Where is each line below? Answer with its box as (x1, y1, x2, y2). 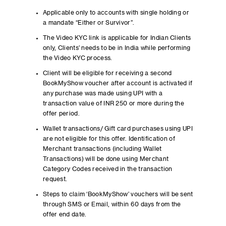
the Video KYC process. (42, 55, 112, 61)
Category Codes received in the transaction (42, 166, 173, 172)
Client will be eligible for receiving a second (42, 70, 172, 76)
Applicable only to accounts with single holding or (42, 10, 189, 16)
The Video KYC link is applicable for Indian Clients (42, 35, 191, 41)
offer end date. (42, 211, 87, 217)
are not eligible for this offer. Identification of (42, 136, 175, 142)
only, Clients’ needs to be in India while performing (42, 45, 191, 51)
